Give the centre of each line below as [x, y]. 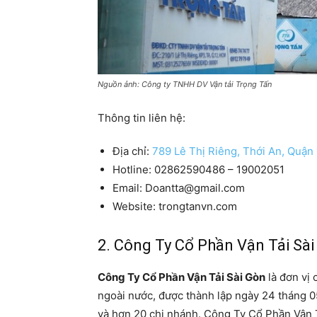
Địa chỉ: [132, 151]
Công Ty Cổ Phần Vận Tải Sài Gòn [181, 277]
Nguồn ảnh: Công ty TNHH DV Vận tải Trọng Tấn [185, 85]
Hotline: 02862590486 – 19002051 [198, 170]
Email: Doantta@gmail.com [179, 188]
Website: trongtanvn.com [175, 207]
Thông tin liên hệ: [142, 118]
